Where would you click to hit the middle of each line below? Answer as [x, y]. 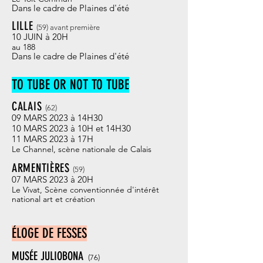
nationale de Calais [116, 149]
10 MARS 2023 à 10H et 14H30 [71, 128]
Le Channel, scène [46, 149]
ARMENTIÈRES [43, 168]
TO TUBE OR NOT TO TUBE [70, 85]
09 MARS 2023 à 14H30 [57, 118]
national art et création [53, 199]
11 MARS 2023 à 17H [53, 139]
